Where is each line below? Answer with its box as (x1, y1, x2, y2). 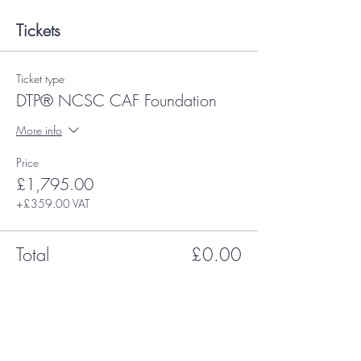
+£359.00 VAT (16, 196, 89, 211)
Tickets (16, 19, 60, 41)
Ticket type (16, 71, 64, 86)
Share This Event (16, 291, 124, 313)
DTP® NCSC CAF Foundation (16, 89, 217, 111)
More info (16, 122, 62, 138)
